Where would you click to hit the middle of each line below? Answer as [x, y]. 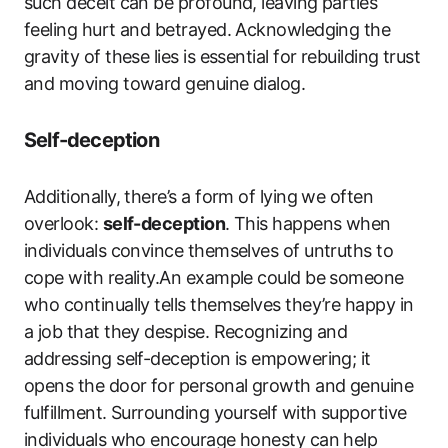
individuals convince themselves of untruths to [209, 250]
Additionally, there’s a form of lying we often [199, 196]
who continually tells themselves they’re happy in [219, 304]
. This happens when [308, 223]
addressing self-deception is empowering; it [197, 358]
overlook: [63, 223]
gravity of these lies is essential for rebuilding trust [222, 56]
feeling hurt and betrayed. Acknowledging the [207, 29]
